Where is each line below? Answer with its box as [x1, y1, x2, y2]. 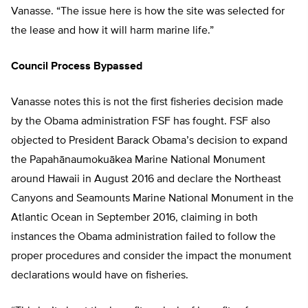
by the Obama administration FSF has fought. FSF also [11, 116, 270, 128]
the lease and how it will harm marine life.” [11, 25, 214, 37]
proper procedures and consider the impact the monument [11, 251, 291, 263]
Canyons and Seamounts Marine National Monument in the [11, 193, 294, 205]
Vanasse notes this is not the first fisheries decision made [11, 97, 283, 109]
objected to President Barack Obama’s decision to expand [11, 135, 287, 147]
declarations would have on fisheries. [11, 270, 188, 282]
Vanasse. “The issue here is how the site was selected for [11, 6, 285, 18]
